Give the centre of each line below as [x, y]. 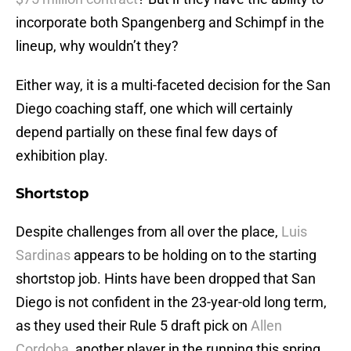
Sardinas [43, 255]
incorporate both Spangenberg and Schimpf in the [170, 23]
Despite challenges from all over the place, [147, 232]
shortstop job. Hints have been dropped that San [166, 279]
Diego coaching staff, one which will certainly [154, 109]
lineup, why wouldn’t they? [97, 46]
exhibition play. [62, 156]
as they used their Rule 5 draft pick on [133, 326]
